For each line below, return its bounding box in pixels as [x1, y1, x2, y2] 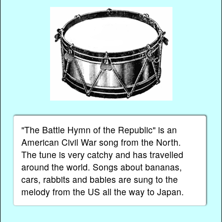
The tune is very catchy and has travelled [21, 148, 184, 161]
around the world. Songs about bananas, [21, 161, 182, 173]
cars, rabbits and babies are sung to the [21, 173, 178, 186]
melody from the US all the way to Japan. [21, 185, 184, 198]
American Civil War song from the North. [21, 136, 181, 149]
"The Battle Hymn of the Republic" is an [21, 123, 177, 136]
